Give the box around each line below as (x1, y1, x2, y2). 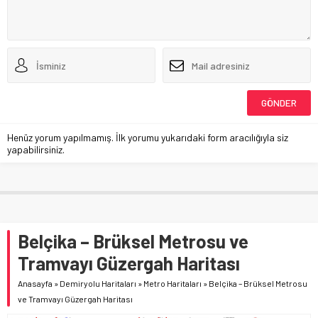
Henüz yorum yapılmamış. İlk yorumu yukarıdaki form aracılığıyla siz (7, 131, 288, 144)
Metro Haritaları (143, 278, 202, 289)
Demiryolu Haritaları (60, 278, 136, 289)
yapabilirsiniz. (7, 143, 65, 156)
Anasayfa (18, 278, 53, 289)
